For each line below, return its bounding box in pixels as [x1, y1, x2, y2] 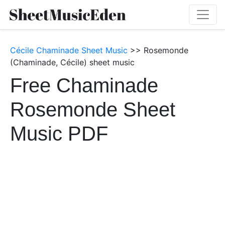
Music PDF [10, 123, 108, 145]
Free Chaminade [10, 74, 158, 96]
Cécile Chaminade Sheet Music [10, 45, 128, 55]
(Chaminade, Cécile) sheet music [10, 57, 135, 67]
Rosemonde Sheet [10, 98, 175, 121]
